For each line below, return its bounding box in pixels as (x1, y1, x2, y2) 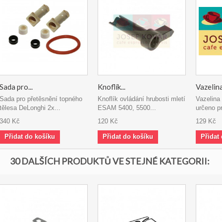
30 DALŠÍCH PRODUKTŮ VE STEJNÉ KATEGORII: (10, 156, 210, 166)
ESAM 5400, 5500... (98, 104, 156, 111)
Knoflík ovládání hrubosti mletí (98, 95, 185, 103)
